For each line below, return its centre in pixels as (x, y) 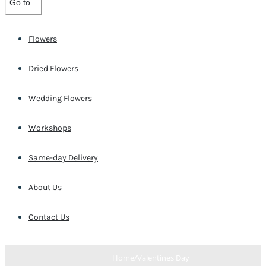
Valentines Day (163, 257)
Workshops (50, 128)
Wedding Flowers (60, 98)
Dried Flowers (53, 68)
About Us (45, 187)
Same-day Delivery (63, 157)
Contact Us (49, 217)
